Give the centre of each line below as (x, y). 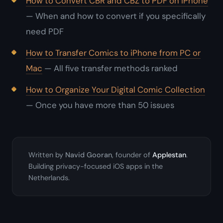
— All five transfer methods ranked (110, 68)
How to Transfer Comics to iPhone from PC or (113, 53)
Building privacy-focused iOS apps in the (96, 167)
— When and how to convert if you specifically (116, 16)
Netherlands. (49, 178)
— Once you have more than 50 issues (100, 105)
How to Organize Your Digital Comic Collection (115, 90)
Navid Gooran (89, 155)
